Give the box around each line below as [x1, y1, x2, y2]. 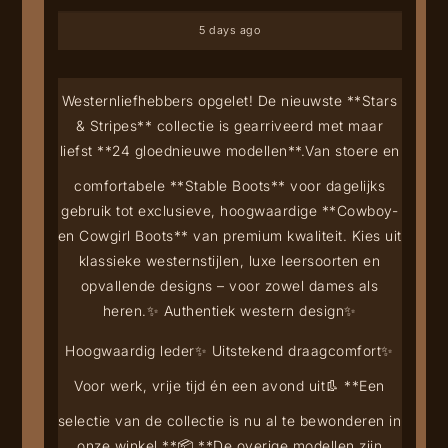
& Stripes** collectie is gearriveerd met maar [75, 116, 384, 134]
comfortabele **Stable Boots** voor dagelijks [74, 176, 386, 194]
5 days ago [199, 22, 261, 37]
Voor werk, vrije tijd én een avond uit [74, 376, 326, 394]
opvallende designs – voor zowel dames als [80, 276, 379, 294]
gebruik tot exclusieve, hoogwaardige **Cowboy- [61, 201, 399, 219]
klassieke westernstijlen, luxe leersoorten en [78, 251, 381, 269]
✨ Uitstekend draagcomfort [194, 341, 382, 359]
